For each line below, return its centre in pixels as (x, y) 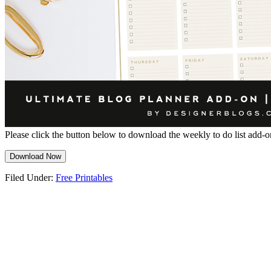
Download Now (35, 156)
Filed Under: (30, 177)
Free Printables (84, 177)
